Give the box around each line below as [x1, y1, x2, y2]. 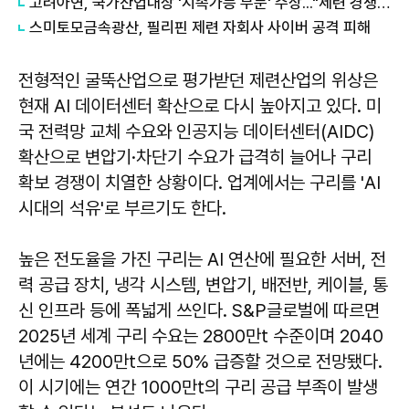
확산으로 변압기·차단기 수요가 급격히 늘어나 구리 [18, 145, 372, 168]
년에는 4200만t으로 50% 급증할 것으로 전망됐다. [18, 350, 383, 372]
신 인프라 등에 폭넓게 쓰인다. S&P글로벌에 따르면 [18, 299, 380, 321]
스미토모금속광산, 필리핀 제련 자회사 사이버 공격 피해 [29, 17, 371, 37]
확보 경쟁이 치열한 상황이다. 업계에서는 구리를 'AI [18, 171, 381, 194]
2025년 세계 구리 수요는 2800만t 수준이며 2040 [18, 324, 383, 347]
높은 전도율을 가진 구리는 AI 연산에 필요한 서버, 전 [18, 247, 386, 270]
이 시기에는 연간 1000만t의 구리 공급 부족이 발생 [18, 375, 378, 398]
